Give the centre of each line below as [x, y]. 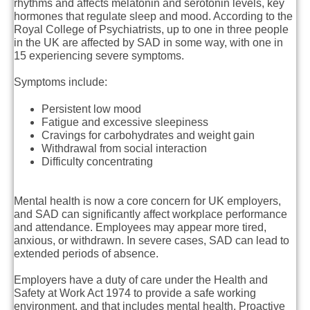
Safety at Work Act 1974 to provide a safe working [135, 293]
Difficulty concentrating [97, 161]
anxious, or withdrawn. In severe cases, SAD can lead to [152, 240]
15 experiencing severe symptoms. [99, 56]
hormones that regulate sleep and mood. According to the [153, 17]
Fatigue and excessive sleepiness [125, 122]
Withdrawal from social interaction [124, 148]
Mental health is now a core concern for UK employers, [147, 201]
